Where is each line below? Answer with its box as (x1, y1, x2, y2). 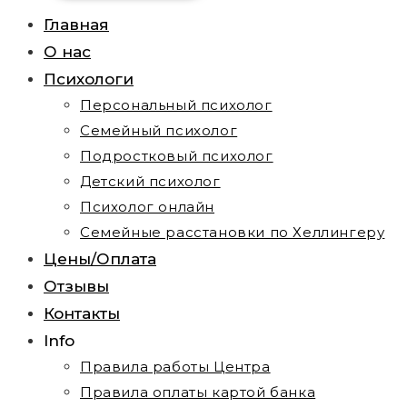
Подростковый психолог (80, 147, 273, 164)
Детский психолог (80, 173, 221, 190)
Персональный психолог (80, 96, 273, 114)
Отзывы (44, 277, 109, 295)
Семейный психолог (80, 122, 238, 139)
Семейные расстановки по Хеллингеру (80, 223, 385, 241)
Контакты (44, 304, 120, 323)
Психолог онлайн (80, 198, 214, 215)
